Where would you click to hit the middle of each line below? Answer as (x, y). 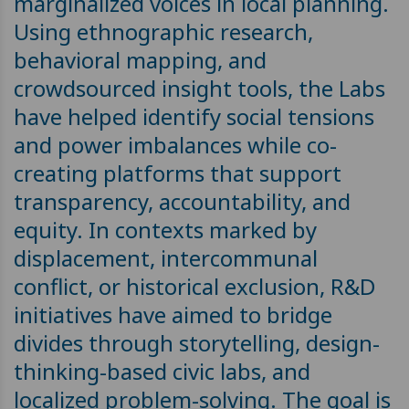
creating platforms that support (178, 173)
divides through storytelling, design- (197, 343)
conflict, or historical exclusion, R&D (194, 286)
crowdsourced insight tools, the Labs (199, 88)
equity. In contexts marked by (165, 230)
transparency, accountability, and (182, 201)
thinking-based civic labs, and (162, 371)
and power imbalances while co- (175, 145)
